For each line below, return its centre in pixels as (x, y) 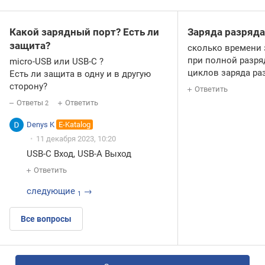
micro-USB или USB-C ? (56, 61)
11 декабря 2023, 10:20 (76, 138)
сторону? (28, 86)
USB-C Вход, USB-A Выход (79, 154)
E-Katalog (75, 124)
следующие (51, 191)
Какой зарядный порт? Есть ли (84, 32)
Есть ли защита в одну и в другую (80, 74)
